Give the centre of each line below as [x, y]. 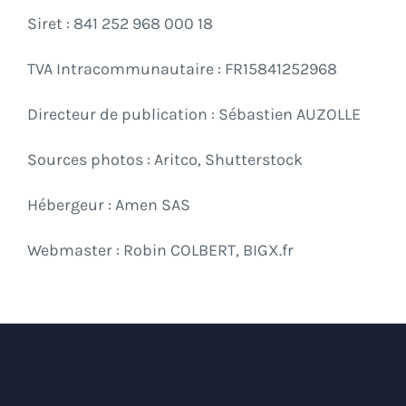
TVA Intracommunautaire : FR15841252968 [182, 69]
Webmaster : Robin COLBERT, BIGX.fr [160, 251]
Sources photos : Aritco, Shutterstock [165, 160]
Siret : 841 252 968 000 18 [120, 24]
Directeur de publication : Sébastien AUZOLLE [194, 115]
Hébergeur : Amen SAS [109, 205]
